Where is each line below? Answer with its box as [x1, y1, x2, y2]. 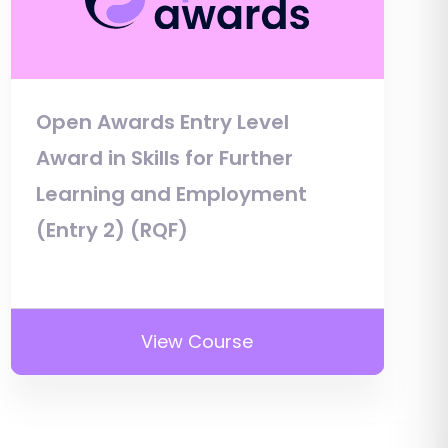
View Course [141, 328, 254, 354]
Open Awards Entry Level [35, 107, 289, 136]
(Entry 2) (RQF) [35, 215, 188, 244]
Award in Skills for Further [35, 143, 293, 172]
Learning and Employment [35, 179, 307, 208]
